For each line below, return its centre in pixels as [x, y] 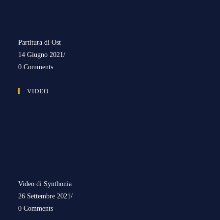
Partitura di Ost [40, 42]
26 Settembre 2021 [45, 196]
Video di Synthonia [45, 184]
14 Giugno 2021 [41, 55]
